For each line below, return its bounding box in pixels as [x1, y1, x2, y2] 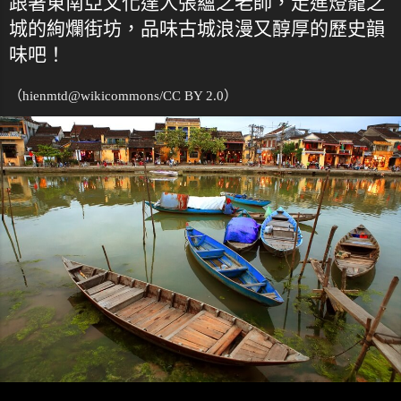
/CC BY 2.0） [159, 88, 237, 103]
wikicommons [81, 88, 159, 103]
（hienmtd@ [9, 88, 81, 103]
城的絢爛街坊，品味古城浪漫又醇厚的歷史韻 [9, 17, 385, 39]
